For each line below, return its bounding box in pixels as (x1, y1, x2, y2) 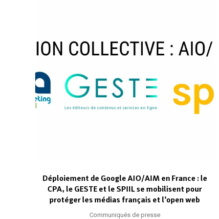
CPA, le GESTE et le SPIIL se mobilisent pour (47, 184, 202, 194)
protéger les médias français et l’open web (49, 195, 200, 205)
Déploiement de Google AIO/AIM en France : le (42, 174, 207, 183)
